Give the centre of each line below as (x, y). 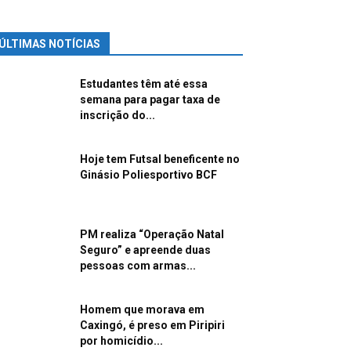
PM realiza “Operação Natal (152, 235)
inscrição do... (118, 116)
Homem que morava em (142, 310)
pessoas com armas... (138, 266)
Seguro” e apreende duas (145, 250)
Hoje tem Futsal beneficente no (160, 159)
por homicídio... (121, 341)
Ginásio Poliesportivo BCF (148, 175)
